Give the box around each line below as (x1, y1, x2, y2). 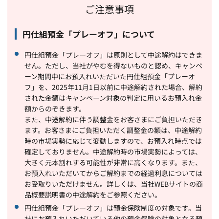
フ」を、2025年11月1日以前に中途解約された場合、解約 (24, 82, 202, 92)
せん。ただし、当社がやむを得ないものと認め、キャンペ (24, 60, 202, 70)
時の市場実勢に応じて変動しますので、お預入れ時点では (24, 135, 202, 146)
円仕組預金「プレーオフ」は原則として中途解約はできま (24, 49, 202, 60)
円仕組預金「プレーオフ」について (22, 27, 155, 40)
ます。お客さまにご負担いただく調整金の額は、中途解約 (24, 125, 202, 135)
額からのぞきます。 (24, 103, 86, 113)
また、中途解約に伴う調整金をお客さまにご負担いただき (24, 114, 202, 124)
